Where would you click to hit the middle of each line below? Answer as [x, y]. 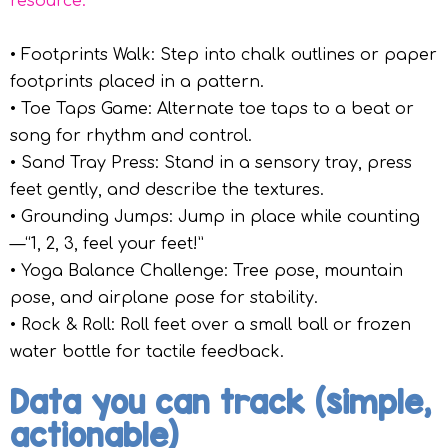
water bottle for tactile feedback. [147, 352]
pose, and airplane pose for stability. [164, 298]
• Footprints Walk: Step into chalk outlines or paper [223, 55]
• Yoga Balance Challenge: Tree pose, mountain [206, 271]
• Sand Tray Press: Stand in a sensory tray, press [211, 163]
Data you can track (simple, [220, 403]
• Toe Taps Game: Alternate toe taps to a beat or [212, 109]
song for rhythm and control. [131, 136]
